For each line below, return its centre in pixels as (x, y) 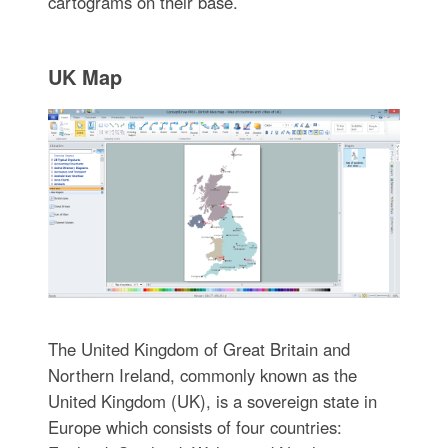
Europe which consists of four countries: (194, 427)
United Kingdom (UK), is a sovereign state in (212, 401)
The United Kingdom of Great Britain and (198, 349)
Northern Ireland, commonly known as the (202, 375)
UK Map (84, 76)
